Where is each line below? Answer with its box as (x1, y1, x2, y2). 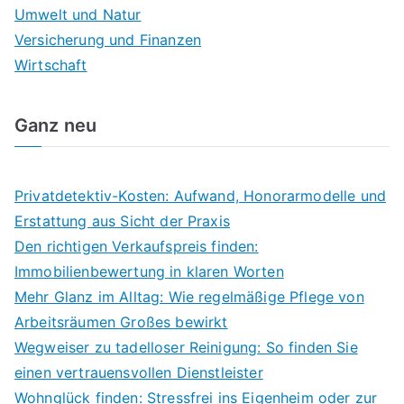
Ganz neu (14, 115, 97, 136)
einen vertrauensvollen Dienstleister (14, 363, 263, 381)
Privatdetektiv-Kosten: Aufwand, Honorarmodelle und (14, 187, 387, 205)
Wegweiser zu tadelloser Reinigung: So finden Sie (14, 338, 358, 356)
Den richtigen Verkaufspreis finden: (14, 237, 259, 255)
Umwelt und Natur (14, 5, 142, 23)
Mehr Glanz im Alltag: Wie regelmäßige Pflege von (14, 288, 364, 306)
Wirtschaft (14, 56, 87, 74)
